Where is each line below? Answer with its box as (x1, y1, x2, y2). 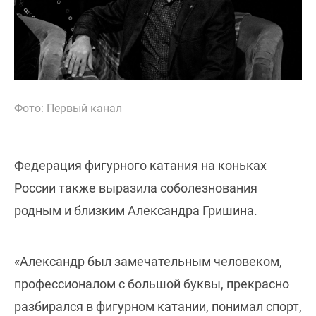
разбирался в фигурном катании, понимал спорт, (14, 298, 302, 314)
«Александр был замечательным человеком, (14, 253, 282, 269)
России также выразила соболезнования (14, 180, 257, 195)
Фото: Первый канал (14, 101, 122, 115)
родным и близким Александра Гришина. (14, 202, 257, 218)
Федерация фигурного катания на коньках (14, 157, 267, 173)
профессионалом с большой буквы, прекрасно (14, 276, 289, 291)
